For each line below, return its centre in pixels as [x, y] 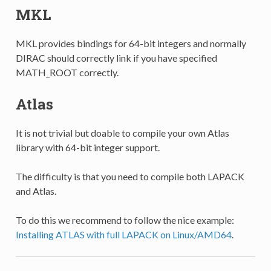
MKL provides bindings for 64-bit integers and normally [131, 43]
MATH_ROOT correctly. [67, 72]
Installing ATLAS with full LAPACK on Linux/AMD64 [123, 234]
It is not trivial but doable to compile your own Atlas [122, 132]
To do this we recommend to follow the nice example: [125, 220]
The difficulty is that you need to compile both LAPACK [130, 176]
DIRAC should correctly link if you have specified [116, 57]
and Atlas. [36, 191]
